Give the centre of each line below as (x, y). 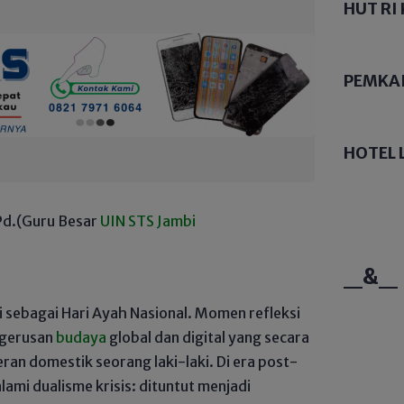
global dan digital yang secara (208, 337)
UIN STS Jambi (148, 220)
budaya (81, 337)
